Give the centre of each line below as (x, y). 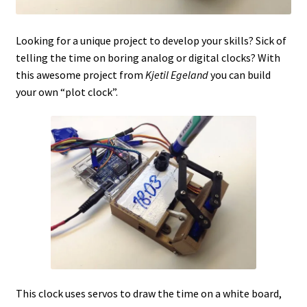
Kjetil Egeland (177, 74)
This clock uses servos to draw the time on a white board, (148, 293)
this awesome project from (80, 74)
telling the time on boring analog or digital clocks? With (148, 57)
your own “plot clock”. (66, 91)
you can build (240, 74)
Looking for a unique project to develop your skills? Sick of (151, 40)
